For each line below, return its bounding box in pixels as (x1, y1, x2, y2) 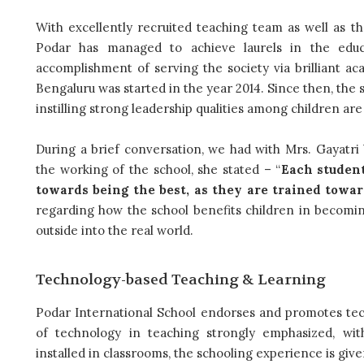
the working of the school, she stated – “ (36, 162, 281, 178)
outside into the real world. (36, 223, 193, 239)
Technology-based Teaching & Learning (36, 271, 326, 290)
